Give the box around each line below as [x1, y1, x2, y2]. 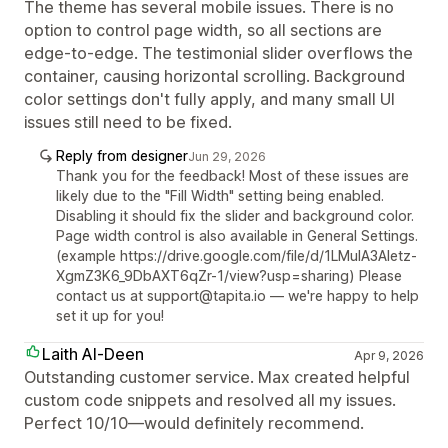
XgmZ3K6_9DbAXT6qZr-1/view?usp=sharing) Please [56, 266, 402, 284]
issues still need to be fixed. [24, 111, 232, 132]
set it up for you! [56, 306, 164, 324]
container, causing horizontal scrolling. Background [24, 65, 405, 86]
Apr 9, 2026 [353, 347, 424, 363]
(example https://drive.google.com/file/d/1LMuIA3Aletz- [56, 246, 417, 264]
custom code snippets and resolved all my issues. [24, 389, 396, 410]
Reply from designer [56, 146, 188, 164]
